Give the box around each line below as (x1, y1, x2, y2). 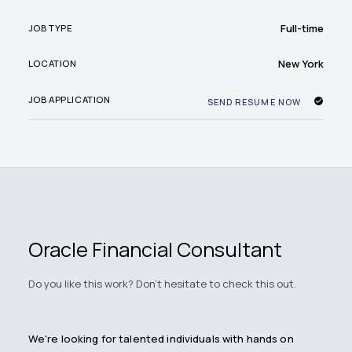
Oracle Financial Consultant (27, 236, 282, 264)
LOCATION (27, 57, 77, 70)
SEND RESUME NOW (207, 95, 301, 108)
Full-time (280, 20, 324, 35)
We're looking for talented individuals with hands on (27, 331, 294, 346)
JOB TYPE (27, 22, 73, 35)
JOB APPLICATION (27, 93, 111, 106)
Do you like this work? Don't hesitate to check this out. (27, 276, 296, 291)
